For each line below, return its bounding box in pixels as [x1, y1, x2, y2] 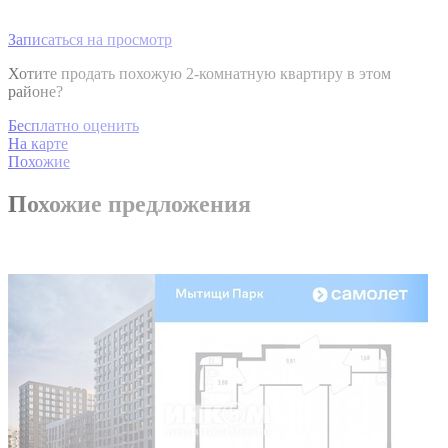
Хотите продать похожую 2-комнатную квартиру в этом [8, 64, 391, 82]
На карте [8, 134, 68, 152]
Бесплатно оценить [8, 116, 139, 134]
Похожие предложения [8, 190, 251, 217]
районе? [8, 82, 63, 100]
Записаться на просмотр [8, 30, 172, 48]
